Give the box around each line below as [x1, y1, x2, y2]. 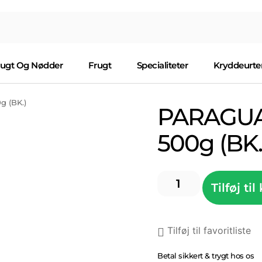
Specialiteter [136, 60, 188, 71]
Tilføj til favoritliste [167, 224, 251, 236]
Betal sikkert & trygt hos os [157, 251, 254, 261]
